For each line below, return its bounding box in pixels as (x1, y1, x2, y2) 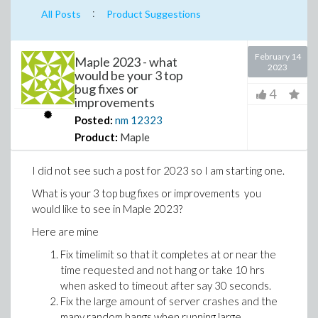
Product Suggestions (106, 8, 201, 20)
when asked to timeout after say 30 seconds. (60, 279, 271, 292)
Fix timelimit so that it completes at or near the (60, 248, 276, 261)
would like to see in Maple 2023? (32, 202, 185, 215)
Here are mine (32, 225, 99, 238)
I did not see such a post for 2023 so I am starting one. (32, 164, 285, 177)
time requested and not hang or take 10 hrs (60, 263, 265, 276)
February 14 (254, 51, 301, 62)
